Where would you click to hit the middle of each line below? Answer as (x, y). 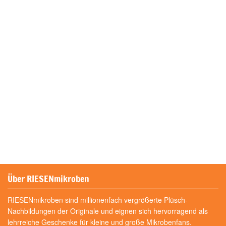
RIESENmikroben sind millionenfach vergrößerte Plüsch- (98, 200)
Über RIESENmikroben (48, 179)
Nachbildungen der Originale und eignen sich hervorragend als (108, 211)
